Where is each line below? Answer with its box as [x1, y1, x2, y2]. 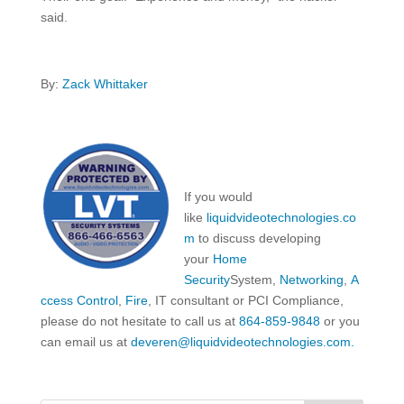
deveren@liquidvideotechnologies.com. [130, 334, 354, 349]
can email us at [40, 334, 131, 349]
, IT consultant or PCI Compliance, [147, 292, 344, 308]
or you [319, 313, 360, 328]
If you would [183, 188, 252, 204]
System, [229, 271, 280, 287]
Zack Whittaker [61, 76, 148, 91]
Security [183, 271, 230, 287]
